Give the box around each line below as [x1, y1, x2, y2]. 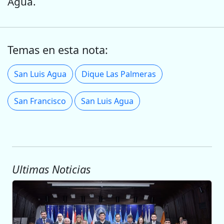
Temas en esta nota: [7, 42, 108, 57]
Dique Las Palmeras [81, 68, 156, 80]
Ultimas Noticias [12, 162, 90, 177]
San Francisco [14, 95, 66, 107]
